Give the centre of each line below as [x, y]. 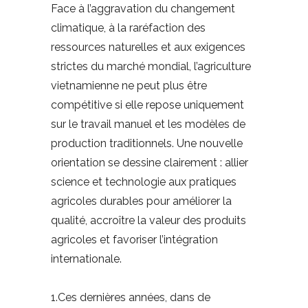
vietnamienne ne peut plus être [129, 86]
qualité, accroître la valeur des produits [148, 221]
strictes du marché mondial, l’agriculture [151, 67]
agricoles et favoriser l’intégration [134, 240]
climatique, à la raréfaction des [128, 28]
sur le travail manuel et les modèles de [148, 124]
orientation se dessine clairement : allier [150, 163]
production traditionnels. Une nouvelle [147, 144]
